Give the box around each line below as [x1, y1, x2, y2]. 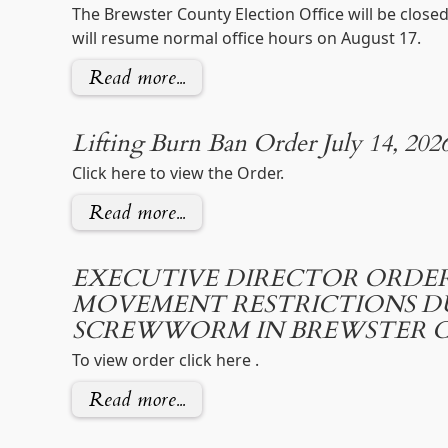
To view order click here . [71, 348, 259, 371]
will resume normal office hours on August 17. [71, 26, 421, 49]
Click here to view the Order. [71, 161, 284, 184]
